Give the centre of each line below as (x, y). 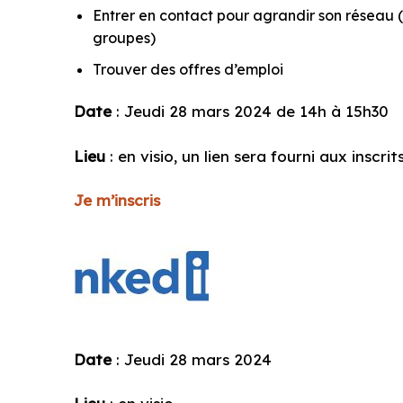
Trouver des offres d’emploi (188, 69)
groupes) (124, 38)
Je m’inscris (117, 200)
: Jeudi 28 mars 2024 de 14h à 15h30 (251, 112)
